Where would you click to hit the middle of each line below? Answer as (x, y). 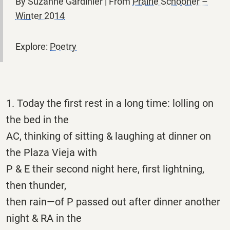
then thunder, (36, 185)
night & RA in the (44, 218)
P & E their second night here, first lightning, (105, 169)
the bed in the (37, 119)
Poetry (63, 46)
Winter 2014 (40, 15)
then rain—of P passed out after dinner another (113, 202)
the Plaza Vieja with (52, 152)
